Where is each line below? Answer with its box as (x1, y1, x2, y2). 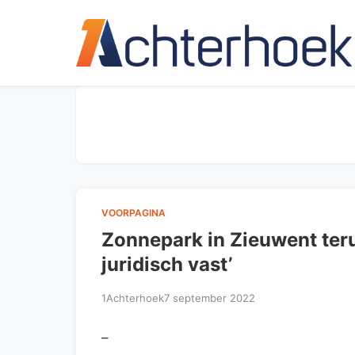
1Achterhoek (101, 291, 164, 304)
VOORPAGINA (101, 206, 166, 219)
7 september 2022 (164, 291, 255, 304)
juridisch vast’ (101, 252, 232, 276)
